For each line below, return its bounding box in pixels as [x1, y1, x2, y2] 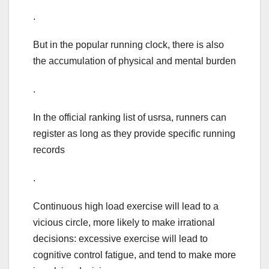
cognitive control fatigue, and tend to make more [33, 250, 236, 261]
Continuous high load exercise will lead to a [33, 201, 219, 212]
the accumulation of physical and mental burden [33, 56, 236, 67]
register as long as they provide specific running [33, 128, 235, 139]
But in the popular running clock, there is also [33, 40, 224, 50]
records [33, 145, 65, 156]
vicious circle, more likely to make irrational [33, 217, 215, 228]
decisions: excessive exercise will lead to [33, 234, 208, 244]
